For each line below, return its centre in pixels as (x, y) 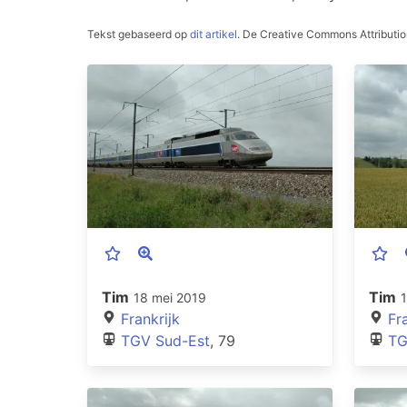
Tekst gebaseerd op (139, 34)
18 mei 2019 (170, 297)
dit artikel (213, 34)
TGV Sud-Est (165, 340)
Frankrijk (150, 318)
